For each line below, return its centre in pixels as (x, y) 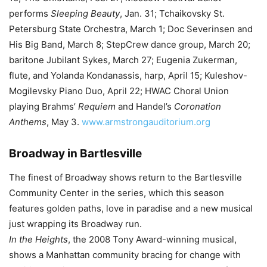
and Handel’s (145, 106)
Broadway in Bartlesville (75, 153)
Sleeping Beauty (85, 13)
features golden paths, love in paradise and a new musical (131, 208)
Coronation (198, 106)
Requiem (97, 106)
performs (30, 13)
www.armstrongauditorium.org (145, 122)
